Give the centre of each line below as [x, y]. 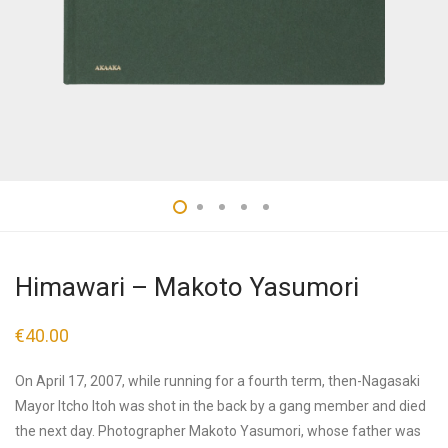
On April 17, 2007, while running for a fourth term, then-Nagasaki [217, 381]
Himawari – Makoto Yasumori [187, 287]
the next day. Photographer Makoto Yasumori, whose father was [218, 431]
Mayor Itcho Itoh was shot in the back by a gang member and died [220, 406]
